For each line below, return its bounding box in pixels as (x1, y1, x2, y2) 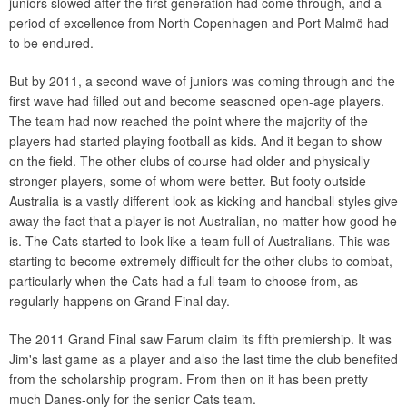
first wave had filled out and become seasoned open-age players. (9, 92, 384, 110)
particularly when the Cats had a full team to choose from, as (9, 272, 358, 290)
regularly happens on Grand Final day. (9, 292, 230, 310)
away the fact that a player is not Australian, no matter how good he (9, 212, 397, 230)
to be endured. (9, 34, 94, 52)
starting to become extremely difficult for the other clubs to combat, (9, 252, 392, 270)
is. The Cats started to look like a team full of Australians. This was (9, 232, 390, 250)
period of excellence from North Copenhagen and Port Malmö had (9, 14, 389, 32)
